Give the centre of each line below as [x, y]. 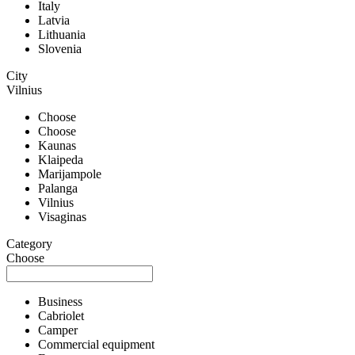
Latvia [54, 20]
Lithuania [62, 34]
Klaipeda [61, 159]
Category [29, 243]
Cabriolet [61, 315]
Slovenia [60, 48]
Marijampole [70, 174]
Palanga [58, 188]
